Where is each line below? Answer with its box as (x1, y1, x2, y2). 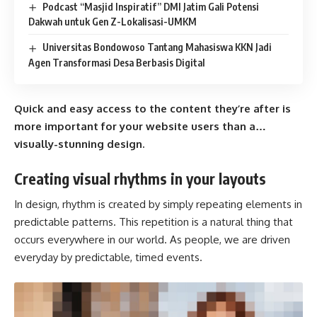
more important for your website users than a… (14, 120, 266, 134)
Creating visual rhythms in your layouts (14, 168, 266, 188)
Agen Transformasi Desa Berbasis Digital (28, 56, 204, 69)
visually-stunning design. (14, 137, 144, 151)
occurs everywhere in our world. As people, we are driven (14, 233, 290, 247)
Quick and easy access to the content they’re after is (14, 102, 291, 116)
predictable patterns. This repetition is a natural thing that (14, 215, 293, 229)
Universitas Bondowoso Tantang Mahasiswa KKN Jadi (42, 41, 272, 54)
